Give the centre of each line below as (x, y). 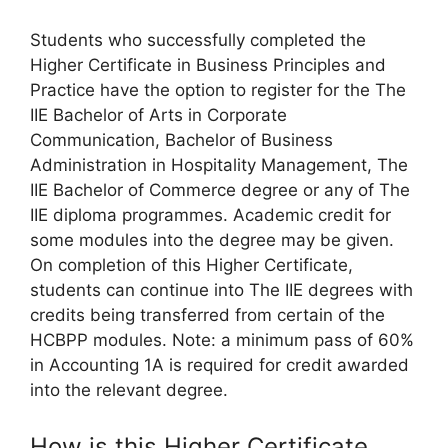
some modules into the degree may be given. (212, 240)
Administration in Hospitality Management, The (219, 165)
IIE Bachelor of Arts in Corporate (158, 115)
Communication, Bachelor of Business (181, 140)
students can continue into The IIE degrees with (221, 290)
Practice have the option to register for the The (218, 90)
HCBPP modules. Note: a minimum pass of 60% (222, 340)
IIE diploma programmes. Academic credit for (210, 215)
